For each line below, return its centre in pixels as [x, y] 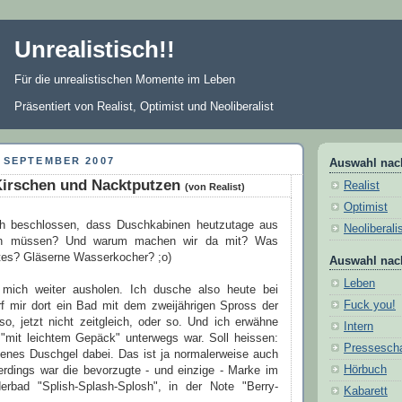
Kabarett [366, 391]
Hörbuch [365, 369]
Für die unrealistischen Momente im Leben [125, 79]
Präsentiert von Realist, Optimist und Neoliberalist [144, 106]
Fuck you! [370, 305]
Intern [358, 326]
